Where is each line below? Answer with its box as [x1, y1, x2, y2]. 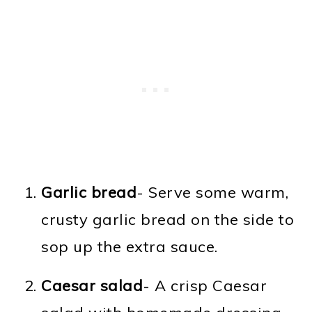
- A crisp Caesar [143, 275, 267, 295]
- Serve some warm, [136, 182, 289, 202]
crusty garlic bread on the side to [41, 209, 295, 229]
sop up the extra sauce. [41, 236, 218, 256]
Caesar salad [41, 275, 143, 295]
